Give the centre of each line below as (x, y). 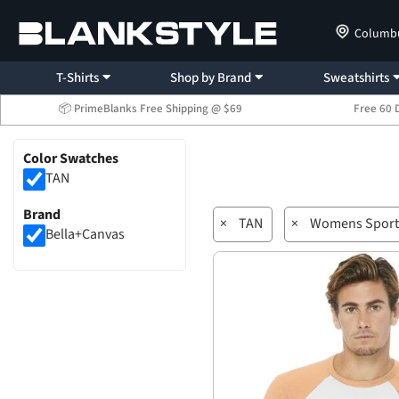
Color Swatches (71, 159)
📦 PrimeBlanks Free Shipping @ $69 (150, 109)
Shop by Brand (211, 78)
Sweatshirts (357, 78)
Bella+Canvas (85, 235)
